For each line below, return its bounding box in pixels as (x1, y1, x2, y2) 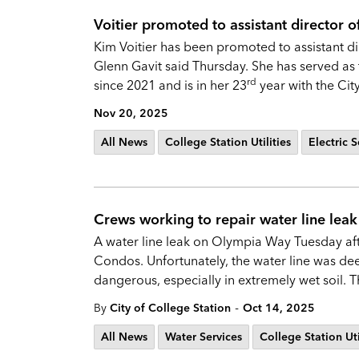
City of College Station (110, 301, 231, 315)
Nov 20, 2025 (94, 106, 168, 120)
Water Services (165, 329, 242, 344)
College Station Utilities (165, 135, 291, 149)
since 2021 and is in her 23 (94, 77, 247, 93)
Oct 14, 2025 (243, 301, 315, 315)
